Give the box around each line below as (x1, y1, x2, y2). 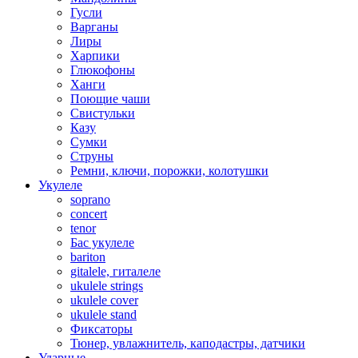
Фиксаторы (70, 322, 133, 336)
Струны (70, 149, 113, 163)
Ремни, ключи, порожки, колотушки (70, 164, 268, 177)
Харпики (70, 49, 120, 62)
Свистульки (70, 106, 135, 120)
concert (70, 207, 107, 221)
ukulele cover (70, 293, 138, 307)
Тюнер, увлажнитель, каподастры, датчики (70, 336, 305, 350)
